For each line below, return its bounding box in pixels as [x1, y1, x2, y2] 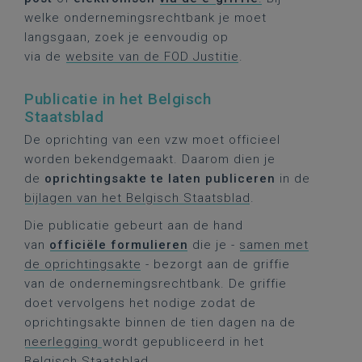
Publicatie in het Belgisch [24, 90, 211, 108]
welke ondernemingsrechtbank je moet [24, 11, 267, 25]
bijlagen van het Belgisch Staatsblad [24, 191, 250, 205]
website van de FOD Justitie [65, 49, 239, 64]
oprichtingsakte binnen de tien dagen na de [24, 315, 296, 330]
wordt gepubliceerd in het [103, 335, 264, 349]
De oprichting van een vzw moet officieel [24, 133, 280, 147]
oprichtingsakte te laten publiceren [44, 171, 280, 186]
